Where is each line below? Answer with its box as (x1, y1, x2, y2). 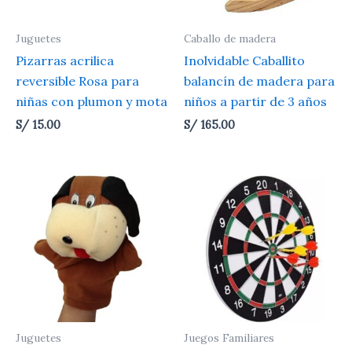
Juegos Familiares (184, 331, 274, 346)
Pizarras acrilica (16, 53, 114, 69)
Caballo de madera (184, 31, 276, 46)
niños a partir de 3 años (184, 93, 327, 110)
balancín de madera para (184, 73, 335, 90)
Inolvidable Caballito (184, 53, 305, 69)
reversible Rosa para (16, 73, 139, 90)
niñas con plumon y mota (16, 93, 167, 110)
